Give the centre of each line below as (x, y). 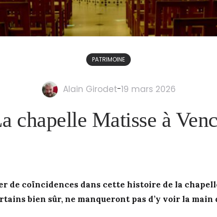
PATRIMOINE (108, 59)
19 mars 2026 (148, 89)
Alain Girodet (90, 89)
